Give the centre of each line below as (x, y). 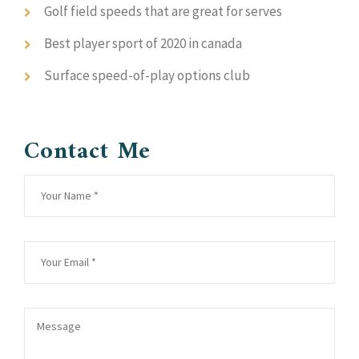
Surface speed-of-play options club (147, 75)
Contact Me (87, 152)
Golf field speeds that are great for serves (163, 11)
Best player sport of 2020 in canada (143, 43)
